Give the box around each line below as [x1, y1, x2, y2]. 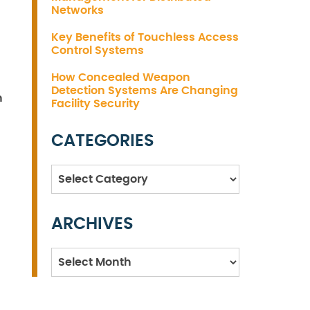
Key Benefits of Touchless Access [51, 32, 239, 43]
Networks [51, 5, 104, 16]
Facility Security [51, 98, 140, 109]
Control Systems [51, 45, 144, 56]
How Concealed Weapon [51, 72, 190, 83]
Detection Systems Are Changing [51, 85, 238, 96]
